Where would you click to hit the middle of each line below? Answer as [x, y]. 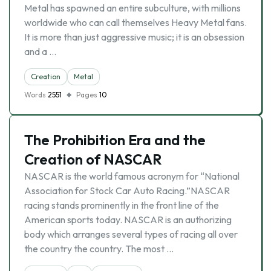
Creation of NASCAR [93, 159]
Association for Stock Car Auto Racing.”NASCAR [127, 191]
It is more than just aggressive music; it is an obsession [134, 37]
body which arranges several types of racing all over [131, 234]
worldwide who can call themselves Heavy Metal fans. [135, 22]
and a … [40, 51]
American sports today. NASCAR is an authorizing [128, 220]
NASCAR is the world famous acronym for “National [132, 176]
